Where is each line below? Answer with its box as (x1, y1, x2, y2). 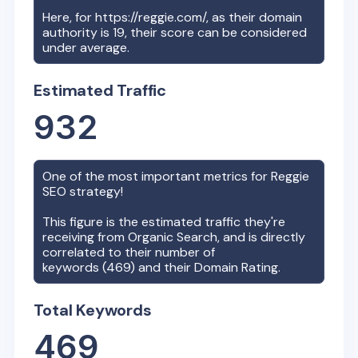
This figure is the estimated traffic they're (42, 213, 286, 230)
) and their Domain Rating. (130, 258, 281, 276)
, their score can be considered (125, 23, 308, 41)
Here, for (42, 8, 96, 26)
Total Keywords (34, 299, 152, 320)
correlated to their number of (42, 243, 216, 261)
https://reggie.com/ (95, 8, 207, 26)
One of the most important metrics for (42, 167, 272, 185)
